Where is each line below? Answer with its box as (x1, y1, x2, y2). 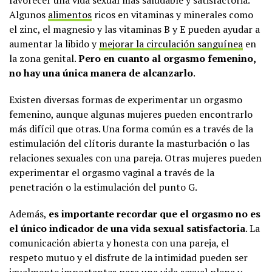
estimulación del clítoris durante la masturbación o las (9, 137, 250, 150)
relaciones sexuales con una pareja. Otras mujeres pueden (9, 151, 262, 165)
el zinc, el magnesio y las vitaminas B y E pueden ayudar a (9, 22, 260, 36)
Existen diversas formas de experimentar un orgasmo (9, 93, 242, 106)
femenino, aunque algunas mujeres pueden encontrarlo (9, 107, 253, 121)
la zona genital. (9, 52, 78, 65)
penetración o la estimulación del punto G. (9, 180, 197, 194)
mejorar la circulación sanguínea (99, 37, 243, 50)
